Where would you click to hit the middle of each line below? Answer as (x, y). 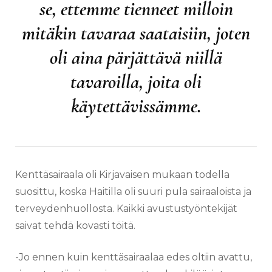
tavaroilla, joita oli (136, 81)
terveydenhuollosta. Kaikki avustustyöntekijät (126, 208)
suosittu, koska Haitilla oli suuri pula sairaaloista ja (133, 191)
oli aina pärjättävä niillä (136, 57)
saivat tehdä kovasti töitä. (75, 225)
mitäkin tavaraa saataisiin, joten (136, 33)
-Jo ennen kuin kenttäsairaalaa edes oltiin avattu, (134, 257)
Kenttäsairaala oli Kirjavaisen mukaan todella (122, 174)
